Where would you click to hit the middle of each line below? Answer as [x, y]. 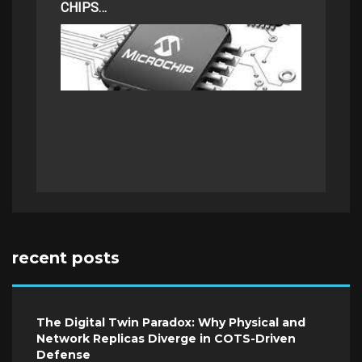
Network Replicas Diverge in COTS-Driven [166, 339]
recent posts [66, 258]
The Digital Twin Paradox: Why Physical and [171, 323]
